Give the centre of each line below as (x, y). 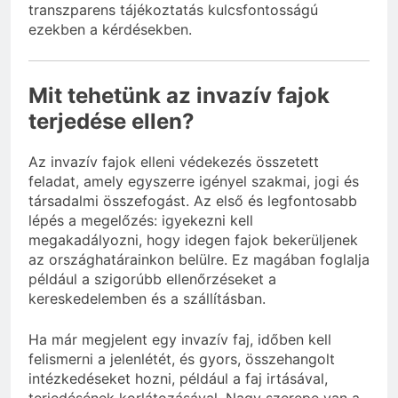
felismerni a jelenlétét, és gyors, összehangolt (182, 359)
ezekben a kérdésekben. (110, 30)
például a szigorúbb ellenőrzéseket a (152, 279)
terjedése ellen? (111, 122)
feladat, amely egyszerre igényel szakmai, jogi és (194, 182)
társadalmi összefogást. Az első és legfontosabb (193, 201)
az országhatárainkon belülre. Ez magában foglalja (199, 260)
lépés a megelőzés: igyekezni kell (141, 221)
